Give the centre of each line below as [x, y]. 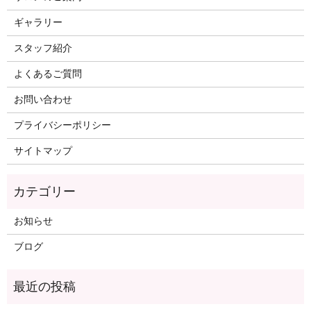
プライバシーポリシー [62, 126]
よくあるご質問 [48, 74]
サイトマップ [43, 151]
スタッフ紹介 [43, 49]
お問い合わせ [43, 100]
